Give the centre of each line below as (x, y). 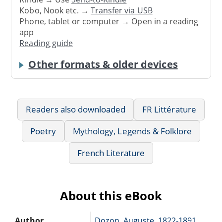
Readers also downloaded (76, 109)
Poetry (43, 131)
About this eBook (111, 195)
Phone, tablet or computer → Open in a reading (109, 22)
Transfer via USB (122, 11)
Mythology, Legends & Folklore (133, 131)
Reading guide (46, 43)
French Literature (111, 153)
